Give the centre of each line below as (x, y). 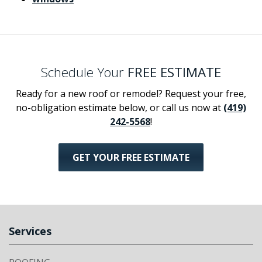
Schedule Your (84, 73)
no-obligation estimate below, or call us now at (120, 108)
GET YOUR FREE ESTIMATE (131, 158)
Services (30, 231)
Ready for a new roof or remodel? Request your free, (131, 94)
